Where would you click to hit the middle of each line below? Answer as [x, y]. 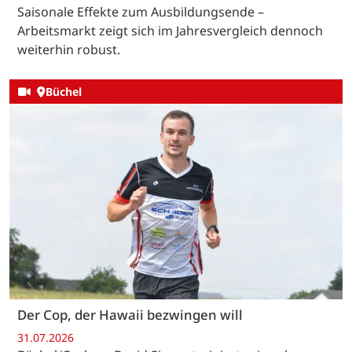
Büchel [63, 92]
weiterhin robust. [69, 49]
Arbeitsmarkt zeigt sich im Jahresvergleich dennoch [170, 30]
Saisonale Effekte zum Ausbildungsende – [141, 11]
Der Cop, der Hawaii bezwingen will [130, 314]
